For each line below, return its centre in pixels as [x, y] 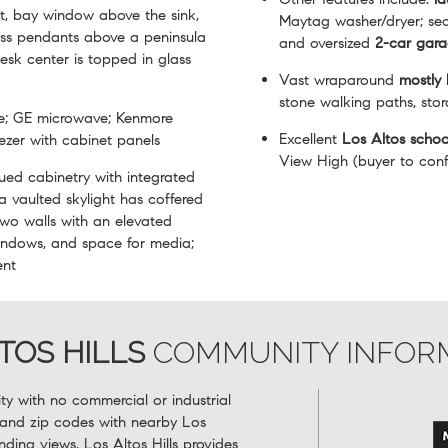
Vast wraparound [339, 79]
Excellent [310, 138]
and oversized [327, 42]
